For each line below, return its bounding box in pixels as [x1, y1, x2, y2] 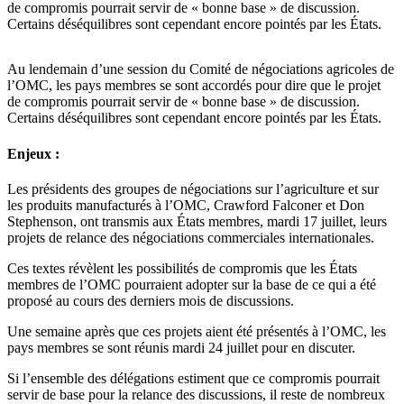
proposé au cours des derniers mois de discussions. [7, 292, 294, 308]
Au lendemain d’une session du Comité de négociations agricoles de [7, 61, 394, 78]
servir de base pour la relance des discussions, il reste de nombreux [7, 386, 385, 402]
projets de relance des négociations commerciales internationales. [7, 229, 374, 245]
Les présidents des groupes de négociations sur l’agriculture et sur [7, 180, 379, 197]
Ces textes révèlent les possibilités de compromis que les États [7, 260, 357, 276]
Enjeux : [7, 145, 60, 161]
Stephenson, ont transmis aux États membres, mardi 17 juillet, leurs [7, 213, 387, 229]
